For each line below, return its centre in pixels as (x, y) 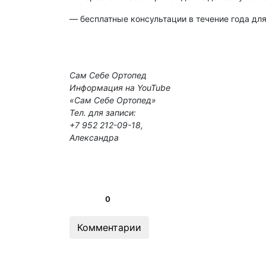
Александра (94, 138)
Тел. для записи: (103, 113)
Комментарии (109, 228)
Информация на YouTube (120, 88)
